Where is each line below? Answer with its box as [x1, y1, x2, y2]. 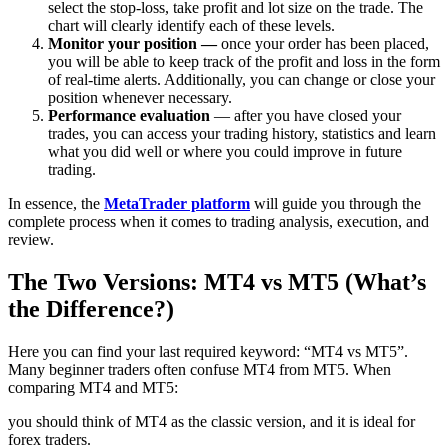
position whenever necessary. [48, 89, 232, 107]
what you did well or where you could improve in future [48, 143, 402, 161]
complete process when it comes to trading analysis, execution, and [8, 213, 429, 231]
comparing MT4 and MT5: [8, 378, 178, 396]
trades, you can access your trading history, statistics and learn [48, 125, 436, 143]
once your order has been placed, [221, 35, 429, 53]
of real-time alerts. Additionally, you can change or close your [48, 71, 435, 89]
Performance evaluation [48, 107, 214, 125]
